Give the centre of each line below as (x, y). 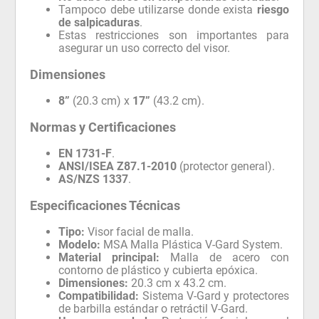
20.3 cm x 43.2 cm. (178, 283)
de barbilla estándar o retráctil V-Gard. (153, 308)
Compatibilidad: (99, 296)
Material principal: (109, 257)
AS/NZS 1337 (94, 179)
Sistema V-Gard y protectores (214, 296)
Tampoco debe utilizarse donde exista (158, 9)
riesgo (273, 9)
